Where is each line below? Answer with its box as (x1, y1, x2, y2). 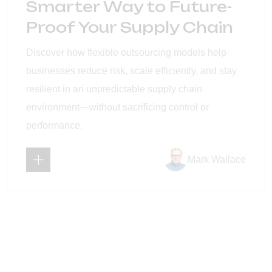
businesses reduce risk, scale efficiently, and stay (26, 65, 237, 76)
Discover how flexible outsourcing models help (26, 47, 226, 58)
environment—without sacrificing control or (26, 101, 209, 112)
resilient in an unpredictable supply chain (26, 83, 202, 94)
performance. (26, 120, 83, 131)
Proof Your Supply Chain (26, 18, 233, 36)
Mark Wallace (188, 154, 246, 165)
